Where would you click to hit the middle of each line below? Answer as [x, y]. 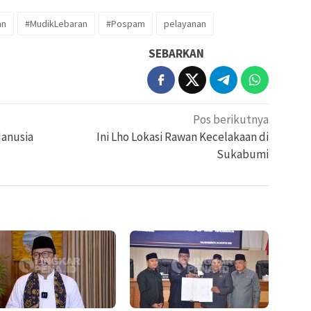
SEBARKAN [177, 54]
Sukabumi [243, 154]
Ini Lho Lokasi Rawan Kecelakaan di [183, 137]
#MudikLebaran [56, 24]
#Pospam [126, 24]
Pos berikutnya [231, 120]
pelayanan [185, 24]
